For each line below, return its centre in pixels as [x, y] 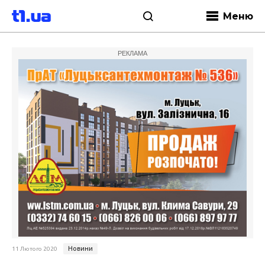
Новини [80, 248]
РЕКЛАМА [132, 53]
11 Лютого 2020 [35, 249]
